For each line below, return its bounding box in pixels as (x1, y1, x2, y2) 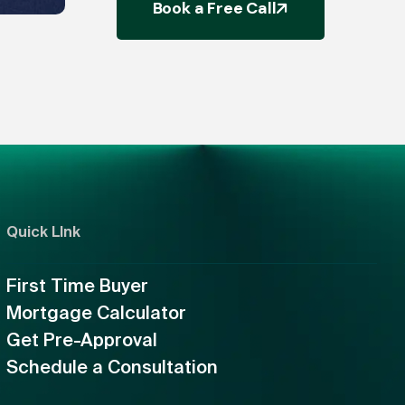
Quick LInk (5, 223, 80, 240)
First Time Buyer (5, 275, 148, 297)
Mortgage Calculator (5, 302, 186, 324)
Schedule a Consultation (5, 356, 218, 378)
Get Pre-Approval (5, 329, 157, 351)
